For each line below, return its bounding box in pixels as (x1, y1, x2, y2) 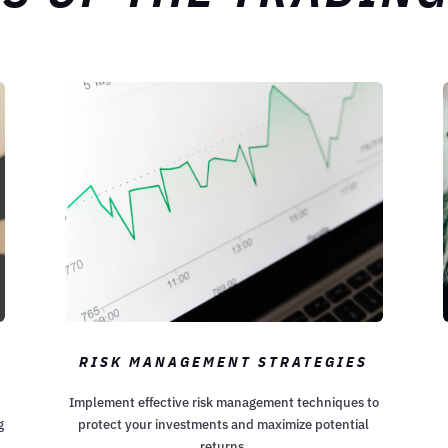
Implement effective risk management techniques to (68, 394, 379, 412)
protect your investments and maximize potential (78, 416, 370, 434)
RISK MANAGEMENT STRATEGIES (79, 352, 369, 372)
